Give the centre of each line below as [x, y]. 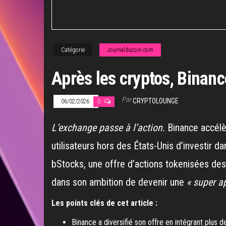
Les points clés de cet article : [104, 203]
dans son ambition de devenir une [119, 182]
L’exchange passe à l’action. [108, 128]
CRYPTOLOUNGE [156, 101]
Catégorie [73, 50]
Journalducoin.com [130, 50]
